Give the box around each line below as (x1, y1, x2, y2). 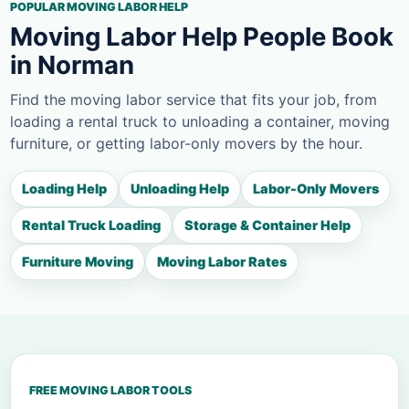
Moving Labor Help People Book (10, 21, 393, 53)
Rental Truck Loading (22, 217, 161, 234)
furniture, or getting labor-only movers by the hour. (10, 134, 362, 153)
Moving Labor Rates (157, 254, 287, 270)
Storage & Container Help (184, 217, 351, 234)
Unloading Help (131, 181, 229, 197)
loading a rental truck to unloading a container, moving (10, 112, 390, 131)
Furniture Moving (22, 254, 133, 270)
